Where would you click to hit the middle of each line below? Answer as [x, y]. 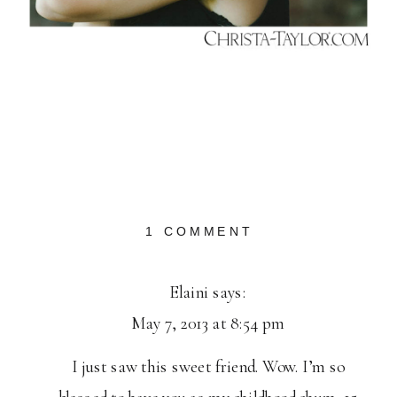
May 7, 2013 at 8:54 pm [208, 323]
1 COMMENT [199, 231]
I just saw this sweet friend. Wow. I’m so [208, 366]
